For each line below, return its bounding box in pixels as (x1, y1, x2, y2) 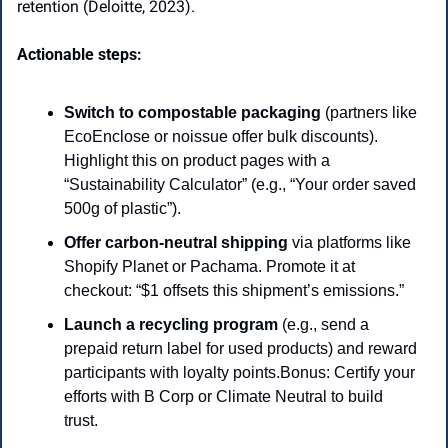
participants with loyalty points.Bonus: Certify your (64, 364, 415, 382)
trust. (64, 412, 102, 430)
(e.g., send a (278, 316, 369, 334)
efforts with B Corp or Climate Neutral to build (64, 388, 383, 406)
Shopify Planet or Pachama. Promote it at (64, 258, 355, 276)
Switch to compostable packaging (64, 104, 321, 122)
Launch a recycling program (64, 316, 278, 334)
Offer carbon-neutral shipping (64, 234, 292, 252)
